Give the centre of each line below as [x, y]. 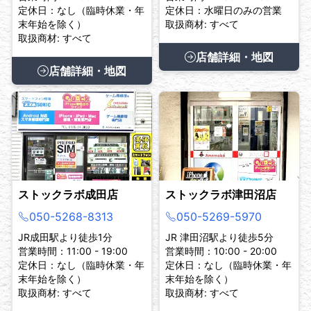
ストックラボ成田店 [68, 195]
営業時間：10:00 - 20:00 [221, 251]
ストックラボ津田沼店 [221, 195]
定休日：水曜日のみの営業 [224, 10]
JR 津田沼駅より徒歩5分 [219, 237]
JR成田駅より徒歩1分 [65, 237]
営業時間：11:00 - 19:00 [73, 251]
